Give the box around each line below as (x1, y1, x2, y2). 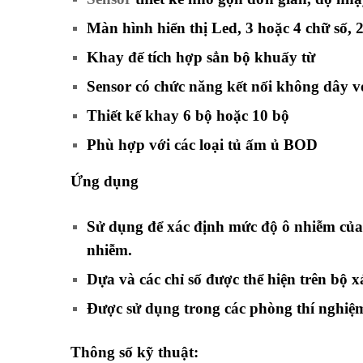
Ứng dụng (70, 172, 139, 190)
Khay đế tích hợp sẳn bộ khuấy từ (87, 48, 319, 66)
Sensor (87, 77, 131, 95)
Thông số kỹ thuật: (70, 343, 199, 361)
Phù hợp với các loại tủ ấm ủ (87, 135, 284, 153)
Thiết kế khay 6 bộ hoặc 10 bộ (87, 106, 289, 124)
